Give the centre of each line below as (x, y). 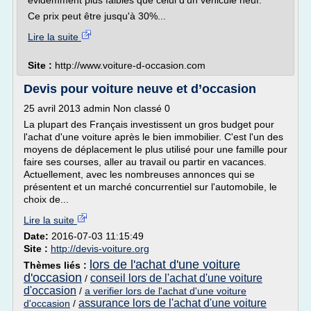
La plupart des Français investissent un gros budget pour (149, 124)
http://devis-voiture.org (100, 249)
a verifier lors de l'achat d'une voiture (166, 291)
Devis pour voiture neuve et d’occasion (140, 89)
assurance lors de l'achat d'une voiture (173, 303)
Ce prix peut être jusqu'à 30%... (97, 16)
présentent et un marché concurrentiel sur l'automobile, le (150, 187)
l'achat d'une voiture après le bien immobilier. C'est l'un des (153, 137)
